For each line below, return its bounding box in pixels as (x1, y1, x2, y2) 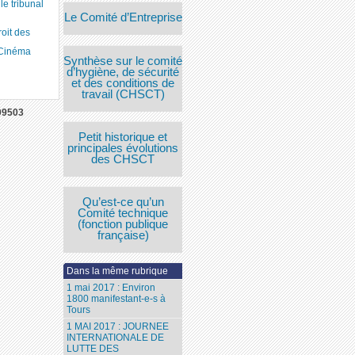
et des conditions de (71, 76, 175, 90)
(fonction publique (78, 218, 169, 231)
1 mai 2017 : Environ (67, 282, 156, 294)
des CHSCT (91, 152, 155, 166)
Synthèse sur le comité (63, 54, 183, 67)
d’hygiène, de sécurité (67, 65, 180, 78)
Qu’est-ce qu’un (82, 196, 164, 209)
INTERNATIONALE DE (67, 332, 165, 344)
